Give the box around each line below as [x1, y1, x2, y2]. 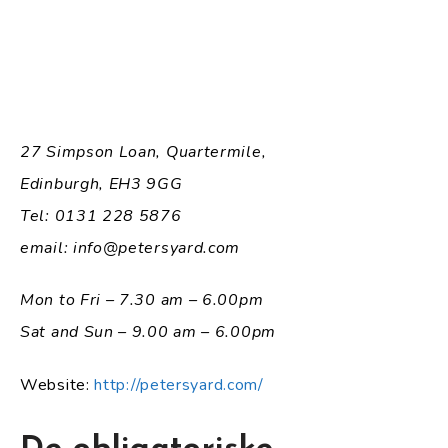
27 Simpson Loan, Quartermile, [20, 140, 267, 163]
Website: [20, 374, 95, 397]
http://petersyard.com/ [94, 374, 264, 397]
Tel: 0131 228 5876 [20, 204, 182, 227]
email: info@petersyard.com [20, 236, 241, 259]
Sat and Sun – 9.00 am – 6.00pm [20, 321, 276, 344]
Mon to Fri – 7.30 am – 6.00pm [20, 289, 264, 312]
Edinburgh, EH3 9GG [20, 172, 183, 195]
